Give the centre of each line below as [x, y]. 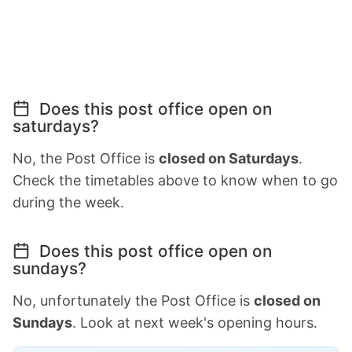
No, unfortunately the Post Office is [133, 300]
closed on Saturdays [229, 158]
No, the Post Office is [86, 158]
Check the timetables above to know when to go [175, 180]
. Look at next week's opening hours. [195, 322]
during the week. [68, 202]
